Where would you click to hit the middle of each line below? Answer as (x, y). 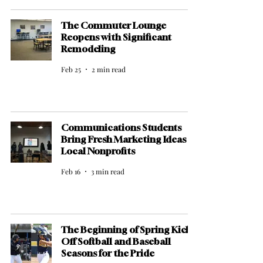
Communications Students (121, 127)
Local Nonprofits (99, 151)
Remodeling (89, 49)
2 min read (109, 69)
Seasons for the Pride (109, 253)
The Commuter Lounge (114, 25)
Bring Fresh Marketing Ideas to (129, 139)
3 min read (108, 171)
